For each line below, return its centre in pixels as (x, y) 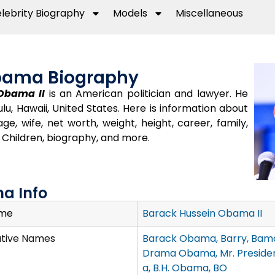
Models (130, 13)
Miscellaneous (210, 13)
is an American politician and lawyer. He (147, 94)
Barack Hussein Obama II (202, 214)
